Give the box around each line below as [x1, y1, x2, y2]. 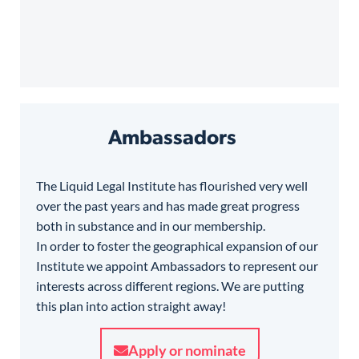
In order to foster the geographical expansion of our [36, 238, 318, 254]
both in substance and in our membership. [36, 218, 268, 234]
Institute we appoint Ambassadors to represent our [36, 258, 318, 274]
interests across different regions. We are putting [36, 278, 304, 294]
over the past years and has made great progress [36, 198, 300, 214]
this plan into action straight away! [36, 298, 228, 314]
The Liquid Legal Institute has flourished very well [36, 178, 308, 194]
